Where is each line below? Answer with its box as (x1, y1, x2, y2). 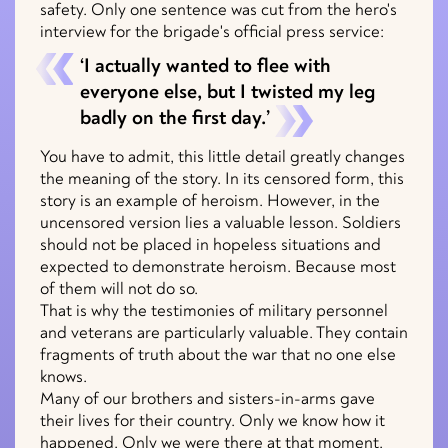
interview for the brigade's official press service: (40, 22, 384, 40)
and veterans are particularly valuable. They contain (40, 323, 408, 341)
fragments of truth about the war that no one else (40, 345, 396, 363)
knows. (40, 367, 87, 385)
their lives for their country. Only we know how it (40, 411, 385, 429)
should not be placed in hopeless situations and (40, 235, 381, 253)
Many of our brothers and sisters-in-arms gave (40, 389, 375, 407)
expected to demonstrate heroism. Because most (40, 257, 396, 275)
